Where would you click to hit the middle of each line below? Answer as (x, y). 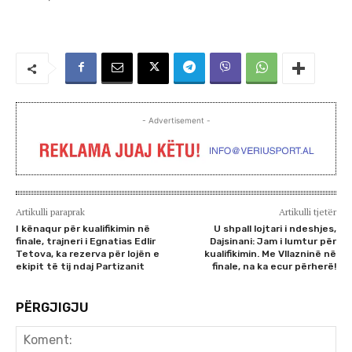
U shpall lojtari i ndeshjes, (275, 228)
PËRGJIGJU (52, 307)
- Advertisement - (176, 120)
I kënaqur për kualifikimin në (83, 228)
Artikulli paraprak (50, 211)
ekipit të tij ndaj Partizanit (80, 266)
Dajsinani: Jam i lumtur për (273, 241)
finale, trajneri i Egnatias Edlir (86, 241)
